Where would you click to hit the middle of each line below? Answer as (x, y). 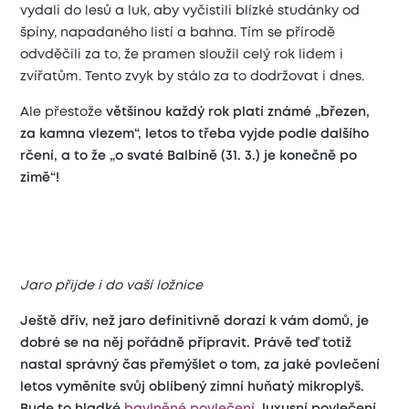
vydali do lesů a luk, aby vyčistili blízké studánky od (190, 11)
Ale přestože (63, 113)
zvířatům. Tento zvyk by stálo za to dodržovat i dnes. (193, 77)
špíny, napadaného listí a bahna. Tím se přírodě (178, 33)
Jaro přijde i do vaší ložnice (112, 285)
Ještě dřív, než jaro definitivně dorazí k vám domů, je (195, 322)
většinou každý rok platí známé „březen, (238, 113)
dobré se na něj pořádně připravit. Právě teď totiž (186, 344)
